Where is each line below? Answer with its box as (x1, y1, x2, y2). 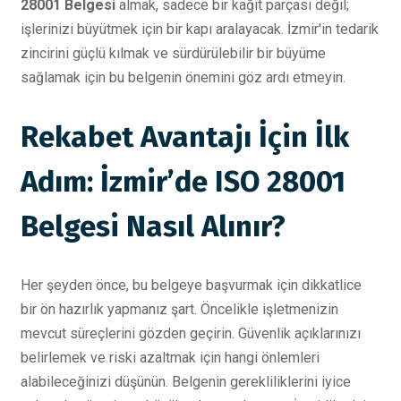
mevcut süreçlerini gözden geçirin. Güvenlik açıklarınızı (21, 325, 361, 342)
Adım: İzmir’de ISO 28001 (21, 163, 346, 200)
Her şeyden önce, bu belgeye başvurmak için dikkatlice (21, 277, 362, 294)
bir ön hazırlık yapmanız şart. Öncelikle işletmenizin (21, 301, 338, 318)
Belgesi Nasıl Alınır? (21, 208, 286, 244)
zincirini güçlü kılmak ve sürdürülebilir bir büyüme (21, 45, 326, 63)
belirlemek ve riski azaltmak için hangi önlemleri (21, 349, 320, 366)
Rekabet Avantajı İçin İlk (21, 118, 349, 155)
